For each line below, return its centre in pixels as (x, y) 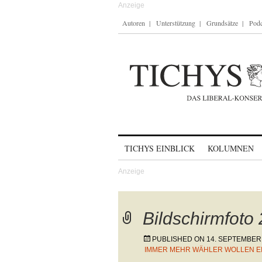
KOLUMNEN (231, 148)
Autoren (134, 23)
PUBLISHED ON (179, 239)
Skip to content (149, 143)
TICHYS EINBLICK (160, 148)
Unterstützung (176, 23)
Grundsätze (222, 23)
